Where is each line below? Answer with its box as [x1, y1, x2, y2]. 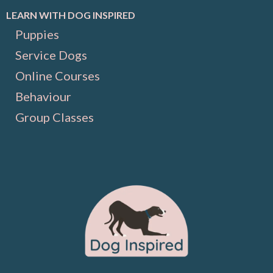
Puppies [15, 27, 59, 42]
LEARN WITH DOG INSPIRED [6, 9, 135, 21]
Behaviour [15, 89, 71, 104]
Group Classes [15, 110, 94, 125]
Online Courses [15, 68, 100, 83]
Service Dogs [15, 48, 87, 63]
